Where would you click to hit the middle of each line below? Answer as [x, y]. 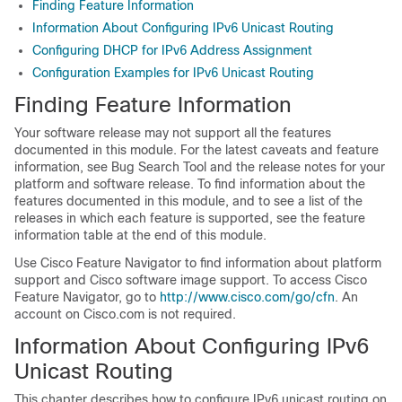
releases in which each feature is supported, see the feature [190, 218]
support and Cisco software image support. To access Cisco [191, 280]
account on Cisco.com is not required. [125, 314]
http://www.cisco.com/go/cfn [247, 297]
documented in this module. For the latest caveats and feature [197, 150]
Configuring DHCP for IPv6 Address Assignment [172, 50]
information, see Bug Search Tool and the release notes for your [200, 167]
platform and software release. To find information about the [190, 184]
